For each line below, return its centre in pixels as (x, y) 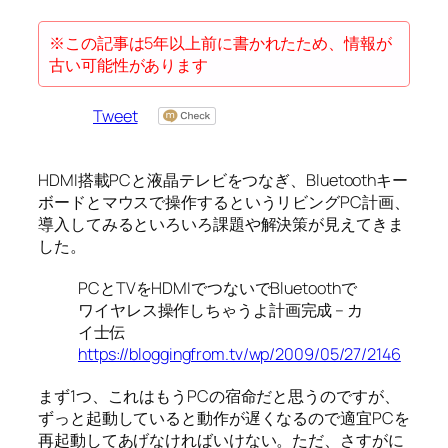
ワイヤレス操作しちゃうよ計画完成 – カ (220, 310)
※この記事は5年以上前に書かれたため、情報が (220, 43)
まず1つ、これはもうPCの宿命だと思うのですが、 (219, 396)
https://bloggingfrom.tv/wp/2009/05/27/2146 (239, 354)
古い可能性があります (128, 65)
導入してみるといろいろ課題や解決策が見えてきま (221, 224)
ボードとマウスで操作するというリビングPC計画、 (224, 202)
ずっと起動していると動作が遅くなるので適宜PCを (224, 418)
